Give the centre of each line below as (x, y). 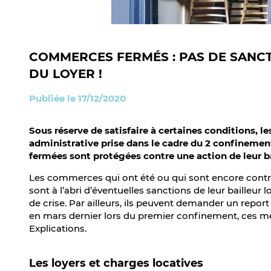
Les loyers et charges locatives (116, 263)
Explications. (58, 228)
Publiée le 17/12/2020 (77, 98)
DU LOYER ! (66, 74)
